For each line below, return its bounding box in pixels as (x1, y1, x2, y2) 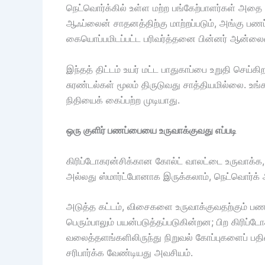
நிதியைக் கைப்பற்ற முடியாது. (66, 93, 180, 106)
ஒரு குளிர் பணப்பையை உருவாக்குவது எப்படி (66, 124, 237, 137)
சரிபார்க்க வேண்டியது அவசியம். (66, 247, 193, 259)
